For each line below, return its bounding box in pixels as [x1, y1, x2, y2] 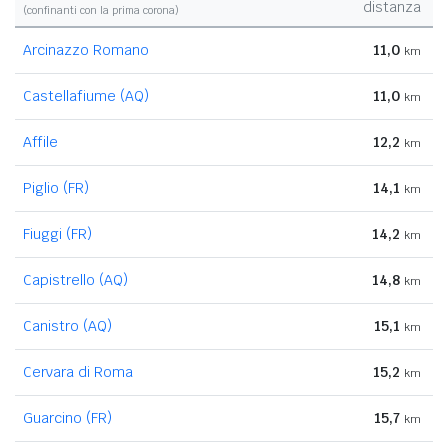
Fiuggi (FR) [23, 224, 92, 243]
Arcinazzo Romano [23, 40, 149, 59]
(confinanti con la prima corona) [23, 3, 179, 17]
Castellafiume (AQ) [23, 86, 149, 105]
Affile [23, 132, 58, 151]
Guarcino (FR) [23, 408, 112, 427]
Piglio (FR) [23, 178, 89, 197]
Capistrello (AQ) [23, 270, 128, 289]
